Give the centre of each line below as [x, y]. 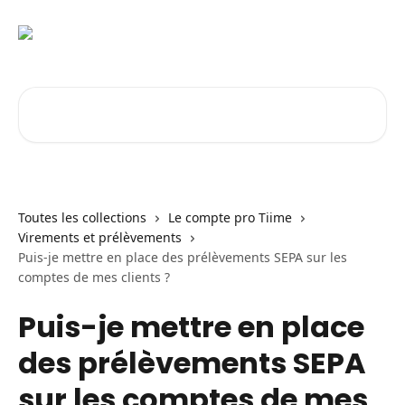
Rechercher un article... [96, 97]
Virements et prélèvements [100, 237]
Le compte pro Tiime [230, 217]
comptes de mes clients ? [94, 277]
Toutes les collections [82, 217]
